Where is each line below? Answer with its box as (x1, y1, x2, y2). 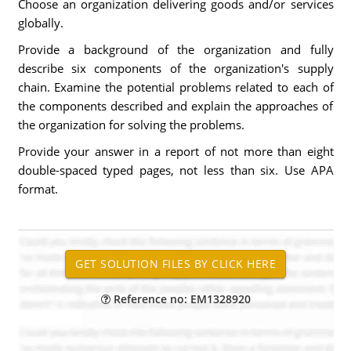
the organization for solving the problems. (17, 117, 244, 132)
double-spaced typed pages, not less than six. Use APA (17, 162, 334, 178)
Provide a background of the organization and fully (17, 42, 334, 57)
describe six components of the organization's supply (17, 60, 334, 76)
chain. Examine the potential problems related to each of (17, 79, 334, 95)
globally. (17, 15, 63, 31)
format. (17, 181, 58, 197)
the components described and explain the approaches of (17, 98, 334, 114)
